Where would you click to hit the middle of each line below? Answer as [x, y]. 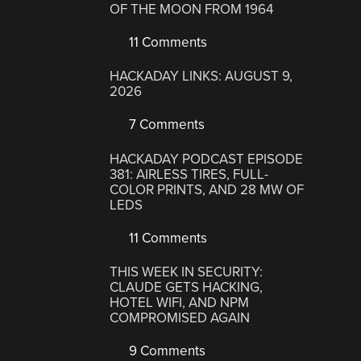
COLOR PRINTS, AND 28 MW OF [207, 189]
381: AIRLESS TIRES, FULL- [189, 174]
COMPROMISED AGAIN [180, 318]
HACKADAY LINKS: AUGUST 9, [201, 77]
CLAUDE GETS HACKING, [187, 288]
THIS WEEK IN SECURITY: [187, 272]
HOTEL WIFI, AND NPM [180, 303]
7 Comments [166, 125]
